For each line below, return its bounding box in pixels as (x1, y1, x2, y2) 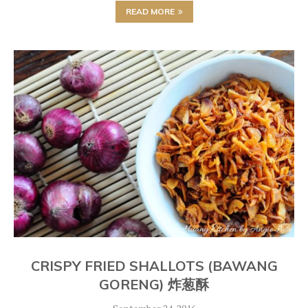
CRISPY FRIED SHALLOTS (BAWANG (30, 257, 278, 274)
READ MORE (125, 6, 175, 16)
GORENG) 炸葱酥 (99, 276, 209, 293)
